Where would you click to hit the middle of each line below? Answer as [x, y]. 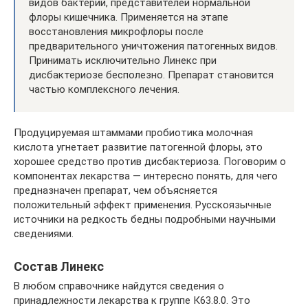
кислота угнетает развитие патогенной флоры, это [138, 147]
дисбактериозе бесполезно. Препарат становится [151, 75]
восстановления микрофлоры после [116, 31]
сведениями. [44, 233]
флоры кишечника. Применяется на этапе [129, 17]
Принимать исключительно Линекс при [123, 60]
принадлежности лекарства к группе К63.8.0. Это [132, 300]
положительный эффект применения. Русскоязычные [143, 205]
